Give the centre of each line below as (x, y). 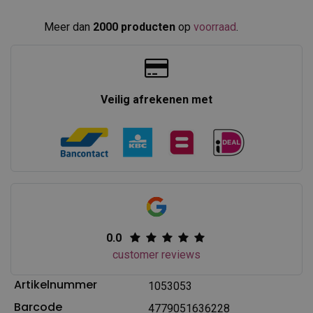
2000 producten (134, 27)
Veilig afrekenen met (156, 99)
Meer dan (68, 27)
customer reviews (156, 254)
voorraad (215, 27)
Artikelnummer (55, 284)
